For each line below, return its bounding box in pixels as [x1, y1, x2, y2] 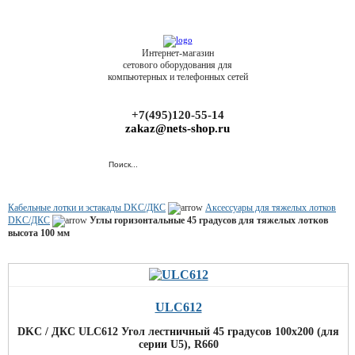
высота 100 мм [8, 227, 70, 239]
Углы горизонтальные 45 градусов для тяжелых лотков [90, 215, 328, 226]
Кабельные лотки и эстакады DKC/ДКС [8, 202, 166, 213]
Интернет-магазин [141, 48, 214, 59]
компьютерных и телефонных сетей [107, 71, 248, 82]
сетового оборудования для [123, 59, 232, 71]
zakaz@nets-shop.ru [125, 122, 230, 135]
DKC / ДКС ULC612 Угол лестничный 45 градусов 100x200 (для [17, 326, 339, 338]
